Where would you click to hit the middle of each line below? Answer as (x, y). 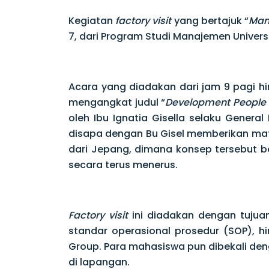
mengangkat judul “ (117, 102)
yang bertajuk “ (210, 21)
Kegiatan (91, 21)
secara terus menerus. (124, 165)
